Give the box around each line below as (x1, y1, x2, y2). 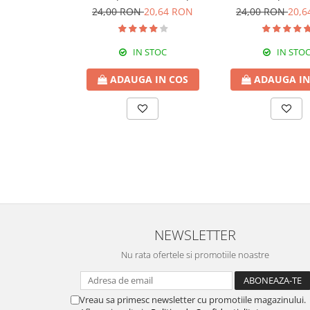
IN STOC (131, 46, 167, 59)
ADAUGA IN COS (109, 73, 188, 86)
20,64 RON (144, 5, 193, 19)
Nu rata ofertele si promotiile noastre (121, 248, 269, 262)
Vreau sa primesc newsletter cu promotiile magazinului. (80, 293, 306, 307)
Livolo (129, 1, 156, 15)
